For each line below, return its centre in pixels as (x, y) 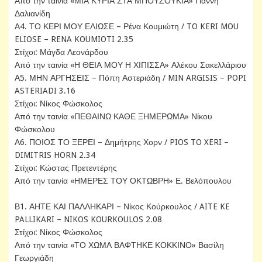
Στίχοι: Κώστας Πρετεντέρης (66, 168)
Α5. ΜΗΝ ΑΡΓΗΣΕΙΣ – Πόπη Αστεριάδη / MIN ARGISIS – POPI (130, 77)
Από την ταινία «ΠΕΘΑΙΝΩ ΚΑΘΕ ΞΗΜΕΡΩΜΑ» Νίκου (113, 116)
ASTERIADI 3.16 (45, 90)
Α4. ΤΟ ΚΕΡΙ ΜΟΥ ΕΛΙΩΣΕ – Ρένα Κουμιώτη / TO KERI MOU (127, 26)
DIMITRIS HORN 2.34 (55, 155)
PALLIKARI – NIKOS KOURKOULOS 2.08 (88, 219)
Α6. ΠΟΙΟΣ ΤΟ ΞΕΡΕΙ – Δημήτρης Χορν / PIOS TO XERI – (122, 142)
